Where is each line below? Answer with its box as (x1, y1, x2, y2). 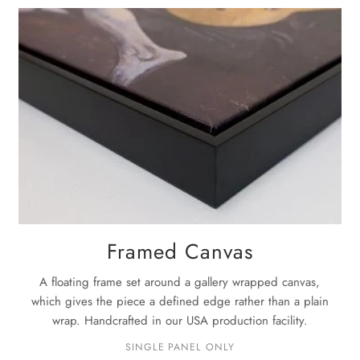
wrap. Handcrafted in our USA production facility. (51, 311, 308, 329)
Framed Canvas (106, 235, 253, 267)
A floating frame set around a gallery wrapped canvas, (39, 272, 321, 291)
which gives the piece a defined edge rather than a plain (31, 292, 329, 310)
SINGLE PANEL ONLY (125, 339, 235, 354)
